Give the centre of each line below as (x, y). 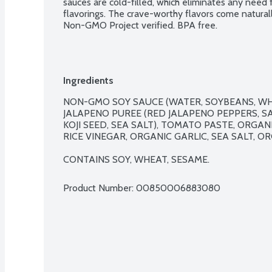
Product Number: (100, 188)
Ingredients (88, 80)
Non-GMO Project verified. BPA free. (140, 25)
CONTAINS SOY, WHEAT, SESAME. (136, 159)
